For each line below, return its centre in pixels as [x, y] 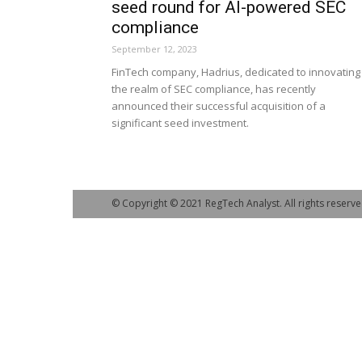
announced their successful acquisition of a [219, 106]
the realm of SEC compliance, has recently [214, 89]
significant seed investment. [180, 123]
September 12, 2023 [154, 49]
